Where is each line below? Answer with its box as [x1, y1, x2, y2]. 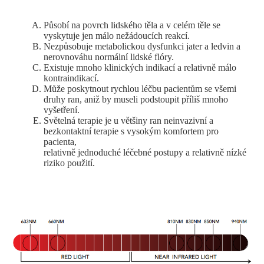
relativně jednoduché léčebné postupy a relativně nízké [44, 147, 246, 158]
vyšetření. [44, 105, 80, 115]
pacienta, [44, 137, 77, 147]
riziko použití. [44, 158, 95, 169]
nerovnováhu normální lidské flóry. [44, 52, 174, 62]
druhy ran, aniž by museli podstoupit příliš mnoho [44, 94, 228, 105]
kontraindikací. [44, 73, 99, 84]
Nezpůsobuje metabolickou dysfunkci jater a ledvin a [44, 41, 240, 52]
